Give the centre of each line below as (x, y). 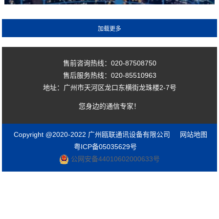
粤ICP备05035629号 (105, 146)
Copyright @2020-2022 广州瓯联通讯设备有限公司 (92, 134)
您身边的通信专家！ (109, 106)
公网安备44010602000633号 (109, 159)
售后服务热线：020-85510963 (109, 76)
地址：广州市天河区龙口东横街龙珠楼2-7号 (109, 88)
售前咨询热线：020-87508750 (109, 63)
